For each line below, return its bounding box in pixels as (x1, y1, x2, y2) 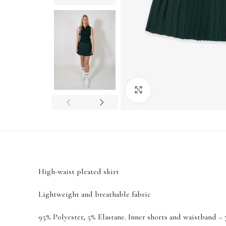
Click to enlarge (151, 86, 199, 95)
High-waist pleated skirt (38, 166, 119, 177)
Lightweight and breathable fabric (38, 189, 151, 199)
